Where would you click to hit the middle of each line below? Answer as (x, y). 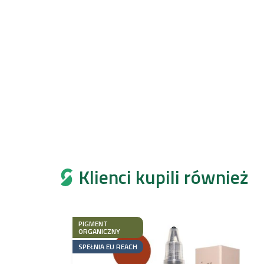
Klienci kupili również (164, 176)
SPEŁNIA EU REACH (108, 246)
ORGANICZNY (99, 231)
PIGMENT (93, 223)
